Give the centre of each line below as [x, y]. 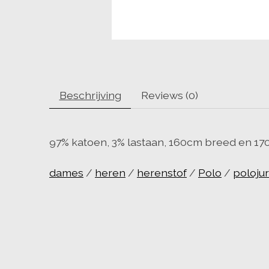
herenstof [162, 172]
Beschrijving [90, 95]
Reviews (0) [169, 95]
